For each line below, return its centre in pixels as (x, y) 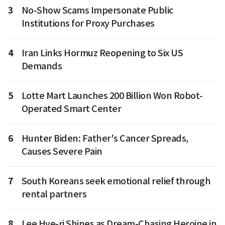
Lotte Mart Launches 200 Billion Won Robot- (112, 96)
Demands (41, 66)
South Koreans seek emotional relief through (116, 181)
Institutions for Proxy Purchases (88, 24)
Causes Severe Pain (62, 152)
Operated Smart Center (71, 109)
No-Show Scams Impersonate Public (97, 11)
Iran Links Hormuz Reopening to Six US (102, 53)
